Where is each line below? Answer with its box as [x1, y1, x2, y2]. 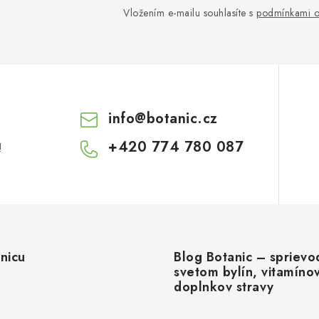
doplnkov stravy [174, 278, 274, 297]
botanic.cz [146, 108, 218, 130]
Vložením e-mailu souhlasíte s [123, 6, 256, 21]
